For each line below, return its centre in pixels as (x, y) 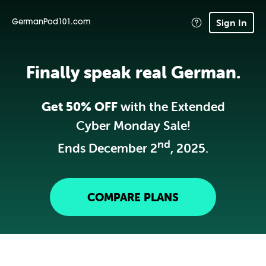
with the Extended (171, 106)
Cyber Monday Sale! (133, 125)
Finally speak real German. (133, 72)
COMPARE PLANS (133, 197)
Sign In (232, 22)
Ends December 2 (107, 148)
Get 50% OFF (79, 106)
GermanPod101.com (51, 22)
